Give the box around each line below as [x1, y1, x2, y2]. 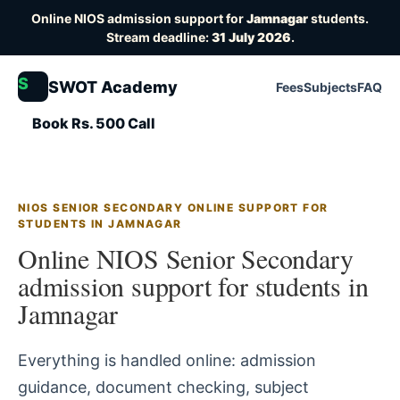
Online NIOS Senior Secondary [18, 240, 354, 276]
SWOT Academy [48, 77, 178, 96]
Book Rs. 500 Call [32, 114, 155, 132]
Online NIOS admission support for [31, 11, 246, 26]
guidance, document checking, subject [18, 378, 309, 396]
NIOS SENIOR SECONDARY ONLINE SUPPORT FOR [18, 201, 329, 214]
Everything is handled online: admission [18, 351, 316, 370]
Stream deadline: [105, 29, 212, 45]
